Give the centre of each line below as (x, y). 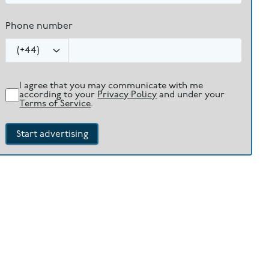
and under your (192, 95)
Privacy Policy (127, 95)
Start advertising (52, 134)
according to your (57, 95)
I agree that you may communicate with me (111, 86)
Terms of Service (55, 104)
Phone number (39, 27)
